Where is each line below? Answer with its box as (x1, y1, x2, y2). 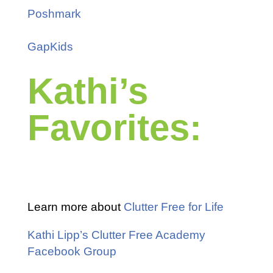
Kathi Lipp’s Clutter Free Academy (27, 228, 205, 241)
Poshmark (27, 7, 81, 20)
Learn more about (27, 200, 124, 213)
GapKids (27, 40, 73, 53)
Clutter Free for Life (123, 200, 224, 213)
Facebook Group (27, 244, 116, 258)
